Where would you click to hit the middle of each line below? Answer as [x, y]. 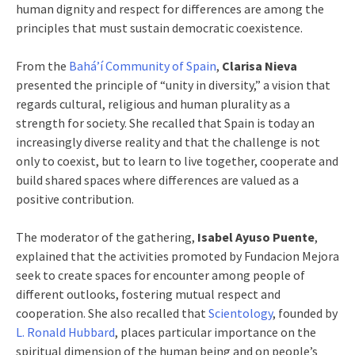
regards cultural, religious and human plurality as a [153, 103]
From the [42, 65]
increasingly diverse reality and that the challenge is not [168, 141]
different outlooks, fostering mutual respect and [148, 294]
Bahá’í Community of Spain [143, 65]
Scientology [240, 313]
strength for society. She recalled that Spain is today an [165, 122]
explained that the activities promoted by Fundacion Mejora [177, 256]
